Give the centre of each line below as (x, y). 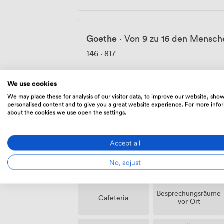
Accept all (125, 142)
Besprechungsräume (189, 193)
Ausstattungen (119, 115)
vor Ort (189, 201)
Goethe (102, 38)
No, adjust (125, 162)
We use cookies (32, 83)
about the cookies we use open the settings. (67, 112)
